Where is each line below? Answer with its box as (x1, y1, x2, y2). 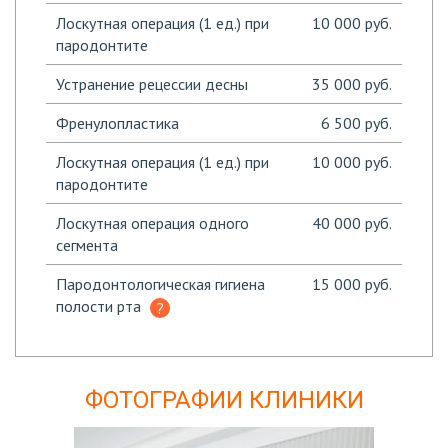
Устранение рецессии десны (56, 74, 248, 94)
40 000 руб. (312, 213, 392, 233)
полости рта (56, 296, 145, 316)
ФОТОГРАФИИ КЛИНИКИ (84, 386, 364, 414)
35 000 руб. (312, 74, 392, 94)
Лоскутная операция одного (56, 213, 249, 233)
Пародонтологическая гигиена (56, 274, 265, 294)
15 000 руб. (312, 274, 392, 294)
